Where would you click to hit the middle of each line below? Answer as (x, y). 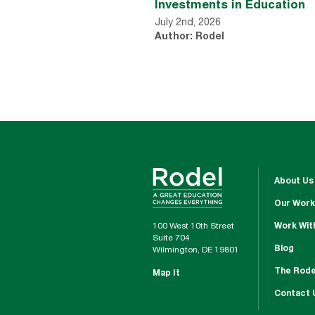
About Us (294, 181)
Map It (166, 274)
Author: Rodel (189, 37)
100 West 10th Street (193, 226)
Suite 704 (171, 238)
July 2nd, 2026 (188, 23)
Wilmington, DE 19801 (196, 250)
